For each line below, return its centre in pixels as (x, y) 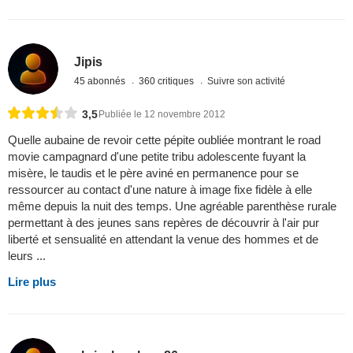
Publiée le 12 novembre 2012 (162, 114)
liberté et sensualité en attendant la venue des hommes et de (163, 239)
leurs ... (27, 255)
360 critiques (168, 81)
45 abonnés (101, 81)
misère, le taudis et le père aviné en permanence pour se (153, 173)
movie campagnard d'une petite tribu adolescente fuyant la (157, 156)
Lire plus (32, 281)
